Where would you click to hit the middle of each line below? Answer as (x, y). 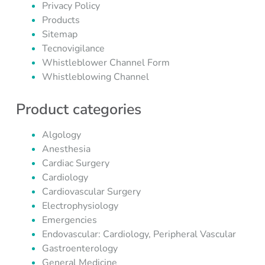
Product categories (78, 109)
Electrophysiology (80, 206)
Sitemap (59, 34)
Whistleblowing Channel (95, 77)
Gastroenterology (80, 248)
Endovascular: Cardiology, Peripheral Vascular (139, 234)
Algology (61, 135)
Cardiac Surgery (75, 163)
